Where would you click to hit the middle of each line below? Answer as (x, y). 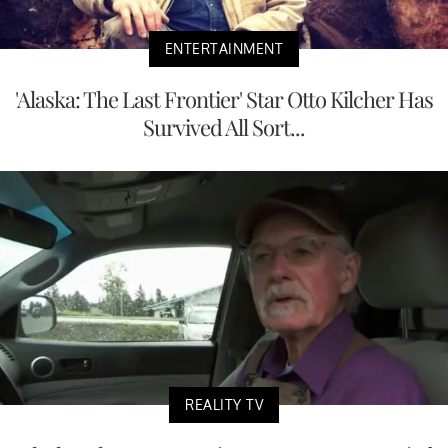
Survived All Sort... (224, 126)
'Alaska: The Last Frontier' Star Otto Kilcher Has (224, 98)
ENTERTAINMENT (224, 48)
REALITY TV (224, 405)
